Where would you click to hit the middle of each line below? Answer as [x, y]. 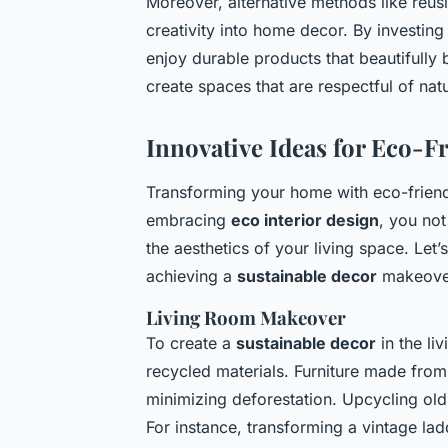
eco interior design [305, 219]
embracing [188, 219]
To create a [191, 342]
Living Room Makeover [246, 317]
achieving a [191, 275]
